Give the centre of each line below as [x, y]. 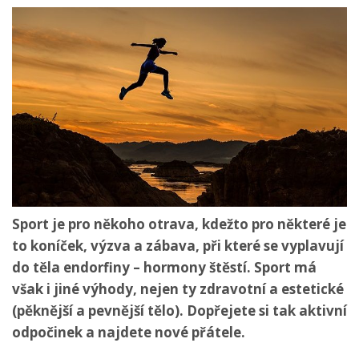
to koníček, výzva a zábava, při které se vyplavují [178, 245]
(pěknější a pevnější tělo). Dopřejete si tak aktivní [179, 310]
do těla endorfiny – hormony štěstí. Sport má [164, 267]
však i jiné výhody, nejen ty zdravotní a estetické [178, 288]
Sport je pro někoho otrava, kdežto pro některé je [179, 224]
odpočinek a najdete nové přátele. [129, 332]
